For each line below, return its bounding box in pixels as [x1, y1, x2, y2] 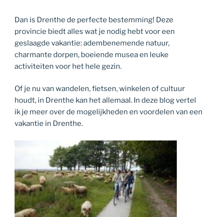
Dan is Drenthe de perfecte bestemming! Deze [15, 15, 173, 24]
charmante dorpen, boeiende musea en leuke [15, 50, 169, 59]
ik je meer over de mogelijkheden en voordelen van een [15, 108, 202, 117]
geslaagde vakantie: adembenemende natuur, [15, 38, 170, 47]
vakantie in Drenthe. [15, 119, 83, 128]
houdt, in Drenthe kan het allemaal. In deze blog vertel [15, 96, 196, 105]
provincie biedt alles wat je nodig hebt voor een [15, 27, 175, 36]
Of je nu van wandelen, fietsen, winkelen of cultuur [15, 84, 185, 93]
